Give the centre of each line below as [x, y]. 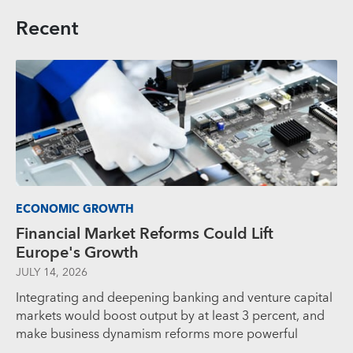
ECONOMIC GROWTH [75, 209]
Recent [47, 28]
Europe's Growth [77, 253]
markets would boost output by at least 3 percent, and [170, 316]
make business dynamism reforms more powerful [157, 334]
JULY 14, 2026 [52, 272]
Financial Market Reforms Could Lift [145, 234]
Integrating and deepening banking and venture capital [174, 297]
